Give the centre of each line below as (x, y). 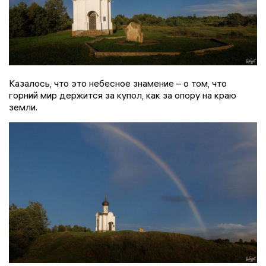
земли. (23, 107)
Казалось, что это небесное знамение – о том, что (118, 83)
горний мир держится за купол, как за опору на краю (123, 95)
